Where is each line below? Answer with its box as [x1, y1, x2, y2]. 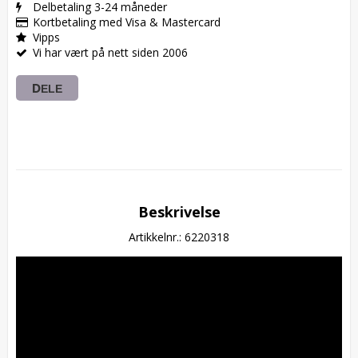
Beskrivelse [137, 201, 221, 221]
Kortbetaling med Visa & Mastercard [33, 14, 221, 30]
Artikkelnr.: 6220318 [129, 229, 229, 245]
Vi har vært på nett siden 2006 [33, 44, 188, 60]
